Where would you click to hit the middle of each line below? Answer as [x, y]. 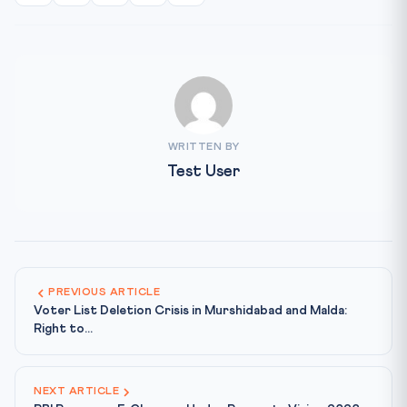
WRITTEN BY [203, 147]
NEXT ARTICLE [76, 392]
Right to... [63, 329]
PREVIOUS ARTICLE [104, 293]
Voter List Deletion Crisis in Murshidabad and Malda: [190, 311]
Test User [203, 172]
